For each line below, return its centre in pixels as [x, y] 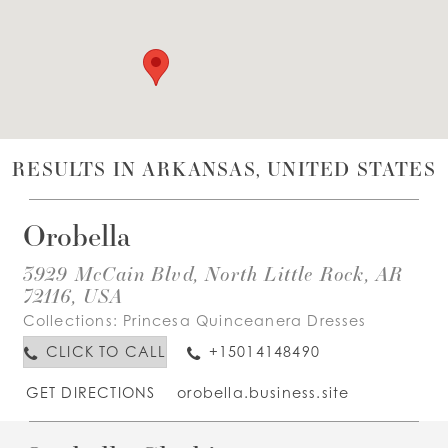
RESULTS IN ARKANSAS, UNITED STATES [224, 169]
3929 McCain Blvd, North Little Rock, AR [213, 272]
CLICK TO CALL [106, 352]
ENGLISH [114, 115]
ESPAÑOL [221, 116]
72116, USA [73, 294]
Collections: [73, 320]
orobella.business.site [263, 392]
